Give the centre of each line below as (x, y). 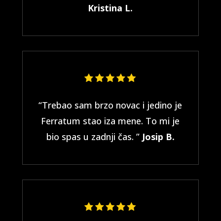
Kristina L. (110, 8)
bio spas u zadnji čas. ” (94, 137)
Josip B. (158, 137)
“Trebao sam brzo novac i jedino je (110, 105)
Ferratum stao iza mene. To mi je (110, 121)
